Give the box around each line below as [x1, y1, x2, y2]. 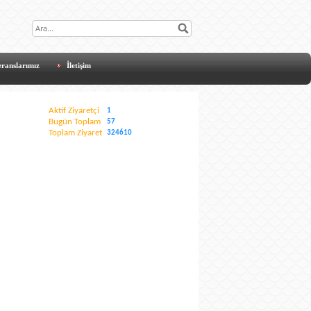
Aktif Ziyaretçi [49, 106, 99, 115]
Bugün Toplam [49, 117, 101, 126]
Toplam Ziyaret [49, 128, 102, 137]
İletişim [67, 60, 91, 69]
